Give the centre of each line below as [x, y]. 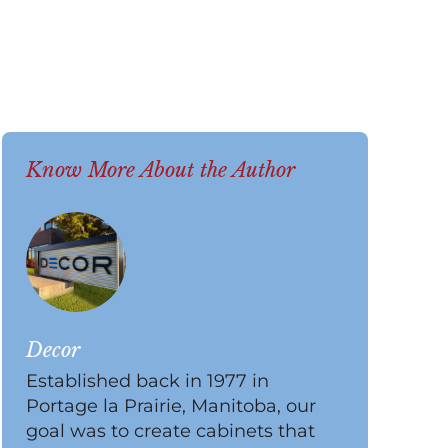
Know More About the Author [161, 169]
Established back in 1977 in [148, 380]
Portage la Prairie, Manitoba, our [171, 405]
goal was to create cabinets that [171, 430]
